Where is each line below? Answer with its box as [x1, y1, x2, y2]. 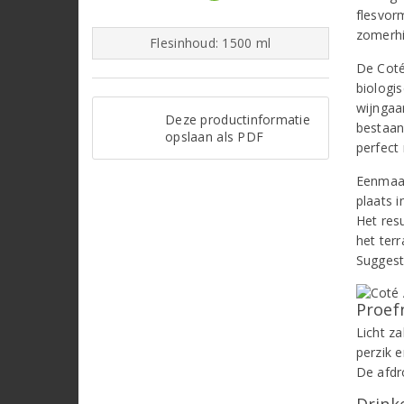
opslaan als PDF [165, 127, 264, 145]
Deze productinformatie [165, 110, 310, 128]
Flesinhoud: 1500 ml [150, 33, 271, 51]
